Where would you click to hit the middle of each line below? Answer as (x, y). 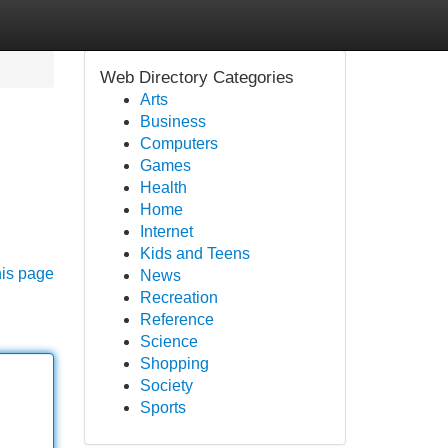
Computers (178, 143)
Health (163, 187)
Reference (176, 319)
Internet (166, 231)
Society (166, 385)
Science (168, 341)
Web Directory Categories (196, 77)
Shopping (174, 363)
